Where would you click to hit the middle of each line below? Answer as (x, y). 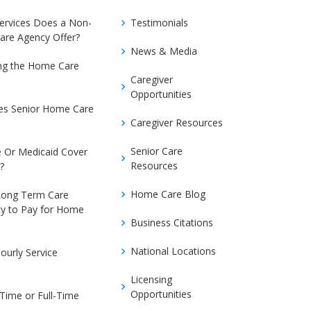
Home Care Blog (168, 194)
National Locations (173, 251)
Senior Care (157, 151)
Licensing (151, 279)
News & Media (164, 51)
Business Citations (172, 222)
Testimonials (159, 23)
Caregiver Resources (177, 123)
